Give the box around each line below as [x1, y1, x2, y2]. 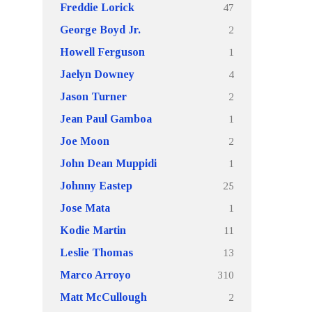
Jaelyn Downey [60, 68, 134, 80]
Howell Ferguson [60, 46, 145, 58]
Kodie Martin [60, 224, 126, 236]
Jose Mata [60, 202, 110, 214]
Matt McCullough [60, 291, 147, 303]
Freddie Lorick [60, 1, 134, 13]
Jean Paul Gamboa [60, 113, 152, 125]
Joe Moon [60, 135, 109, 147]
